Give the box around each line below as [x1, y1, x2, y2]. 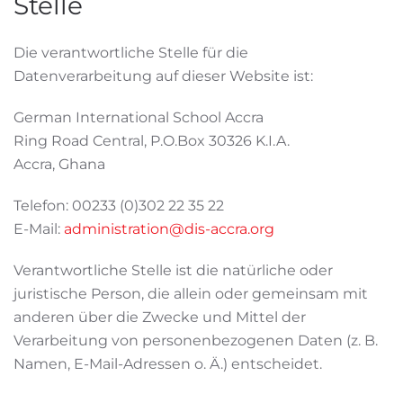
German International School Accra [13, 109, 264, 126]
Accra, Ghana [13, 156, 105, 173]
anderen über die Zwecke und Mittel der [13, 309, 306, 326]
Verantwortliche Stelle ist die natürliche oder [13, 262, 333, 279]
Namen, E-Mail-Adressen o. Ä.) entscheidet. [13, 355, 322, 372]
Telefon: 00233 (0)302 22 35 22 [13, 197, 224, 214]
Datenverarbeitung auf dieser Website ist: [13, 67, 313, 85]
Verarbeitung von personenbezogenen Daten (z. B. [13, 332, 378, 349]
